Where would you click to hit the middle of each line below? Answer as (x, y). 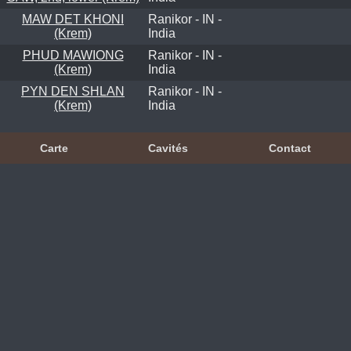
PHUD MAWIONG (73, 55)
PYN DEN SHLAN (73, 91)
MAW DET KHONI (73, 19)
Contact (289, 148)
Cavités (168, 148)
